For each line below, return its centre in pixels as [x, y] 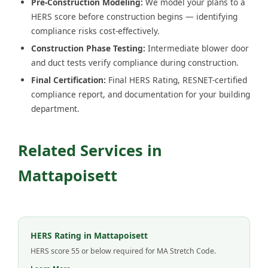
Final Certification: [68, 80]
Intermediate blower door [197, 48]
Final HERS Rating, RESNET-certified [176, 80]
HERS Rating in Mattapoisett [89, 236]
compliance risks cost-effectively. [95, 31]
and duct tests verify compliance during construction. [135, 63]
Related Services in [90, 150]
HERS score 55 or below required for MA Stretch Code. [123, 251]
